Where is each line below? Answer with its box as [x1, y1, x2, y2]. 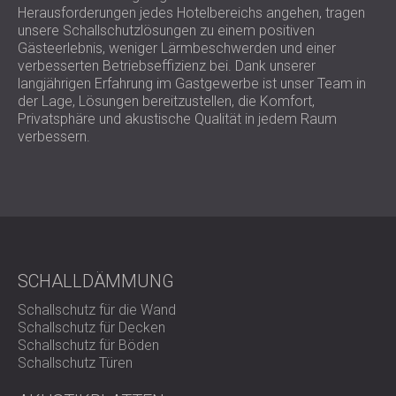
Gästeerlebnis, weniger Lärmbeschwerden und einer [18, 40, 336, 57]
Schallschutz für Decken [18, 319, 165, 336]
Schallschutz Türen [18, 354, 133, 371]
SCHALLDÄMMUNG [18, 270, 174, 292]
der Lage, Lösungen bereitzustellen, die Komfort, [18, 93, 315, 110]
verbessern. [18, 128, 90, 145]
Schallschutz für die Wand [18, 301, 176, 318]
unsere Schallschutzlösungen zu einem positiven [18, 22, 315, 39]
